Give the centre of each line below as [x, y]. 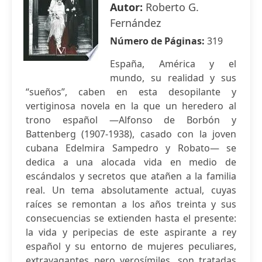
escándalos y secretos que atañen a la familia [131, 176]
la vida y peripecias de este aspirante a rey [131, 232]
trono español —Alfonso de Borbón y [131, 120]
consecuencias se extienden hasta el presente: [131, 218]
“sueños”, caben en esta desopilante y [131, 92]
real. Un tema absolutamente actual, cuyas [131, 190]
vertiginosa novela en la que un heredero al [131, 106]
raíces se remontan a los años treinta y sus [131, 204]
